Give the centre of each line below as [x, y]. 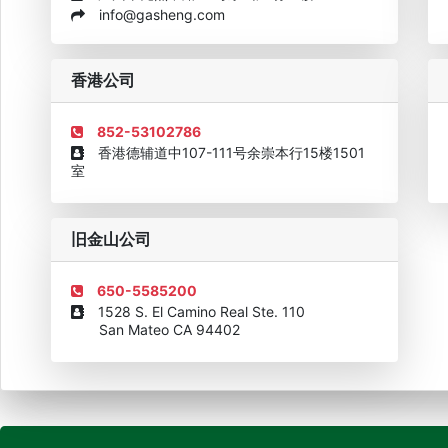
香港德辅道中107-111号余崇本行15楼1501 [224, 152]
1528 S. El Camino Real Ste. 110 [194, 311]
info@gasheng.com [155, 14]
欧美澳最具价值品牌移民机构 [315, 64]
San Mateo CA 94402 [155, 329]
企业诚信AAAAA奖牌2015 [135, 64]
